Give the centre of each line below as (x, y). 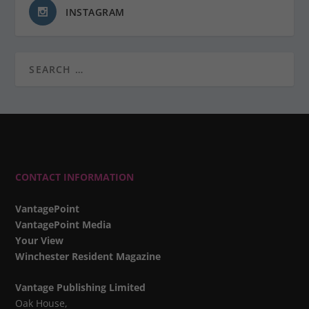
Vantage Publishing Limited (81, 287)
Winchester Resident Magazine (88, 256)
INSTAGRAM (95, 12)
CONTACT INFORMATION (75, 177)
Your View (40, 240)
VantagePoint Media (63, 224)
